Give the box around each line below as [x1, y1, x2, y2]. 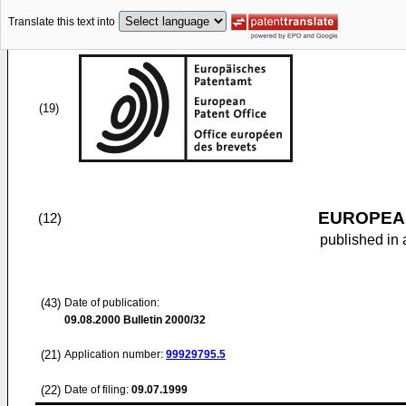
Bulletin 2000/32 [121, 314, 206, 326]
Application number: [64, 348, 166, 361]
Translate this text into [8, 15, 115, 29]
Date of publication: [64, 296, 159, 309]
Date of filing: [64, 383, 129, 396]
